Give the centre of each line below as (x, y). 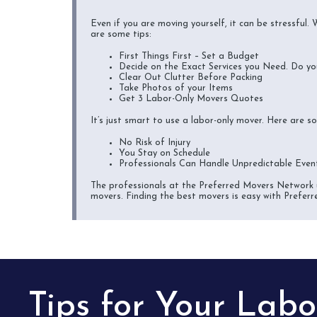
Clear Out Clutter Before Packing (191, 77)
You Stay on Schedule (165, 153)
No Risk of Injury (155, 143)
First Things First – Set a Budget (189, 56)
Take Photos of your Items (176, 88)
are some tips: (121, 34)
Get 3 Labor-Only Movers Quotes (191, 99)
